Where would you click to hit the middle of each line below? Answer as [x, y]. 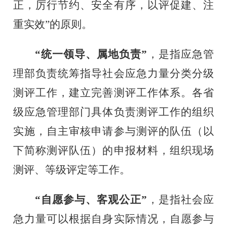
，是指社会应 [180, 199]
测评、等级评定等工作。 [72, 169]
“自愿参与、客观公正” [91, 199]
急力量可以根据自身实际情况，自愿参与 [113, 219]
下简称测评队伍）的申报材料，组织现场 [113, 150]
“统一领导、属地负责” [91, 54]
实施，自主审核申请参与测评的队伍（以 [113, 131]
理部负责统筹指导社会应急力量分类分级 [113, 73]
